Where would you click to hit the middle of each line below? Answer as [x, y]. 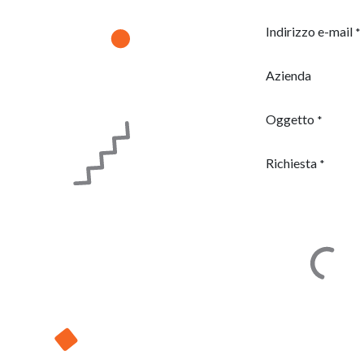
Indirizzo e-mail [309, 31]
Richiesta [291, 163]
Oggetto [290, 119]
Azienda [288, 75]
